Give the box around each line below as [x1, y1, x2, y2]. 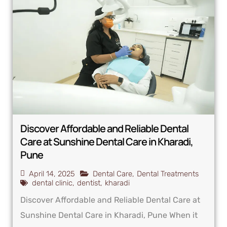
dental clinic [32, 178, 72, 187]
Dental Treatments [137, 169, 199, 178]
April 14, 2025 [29, 169, 75, 178]
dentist [77, 178, 100, 187]
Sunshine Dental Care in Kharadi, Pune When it [20, 210, 198, 220]
